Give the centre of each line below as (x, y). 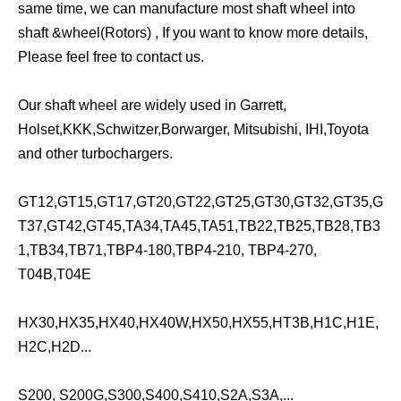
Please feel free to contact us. (111, 56)
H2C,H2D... (55, 346)
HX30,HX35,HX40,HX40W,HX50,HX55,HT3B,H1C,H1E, (198, 322)
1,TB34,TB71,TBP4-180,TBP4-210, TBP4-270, (167, 250)
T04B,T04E (55, 274)
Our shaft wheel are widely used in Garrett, (152, 105)
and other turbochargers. (95, 153)
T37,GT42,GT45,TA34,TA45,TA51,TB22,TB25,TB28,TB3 (199, 226)
